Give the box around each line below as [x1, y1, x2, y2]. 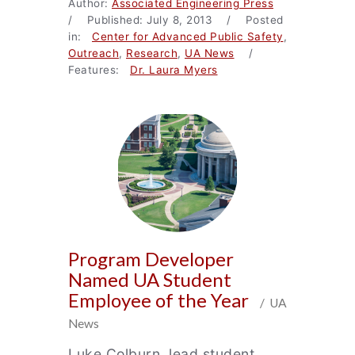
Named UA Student [68, 268, 231, 291]
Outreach [68, 47, 119, 59]
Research [126, 47, 177, 59]
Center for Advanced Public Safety [92, 30, 284, 43]
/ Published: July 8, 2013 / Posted [68, 13, 284, 26]
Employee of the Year [68, 288, 253, 311]
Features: [68, 63, 130, 76]
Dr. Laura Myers [130, 63, 218, 76]
